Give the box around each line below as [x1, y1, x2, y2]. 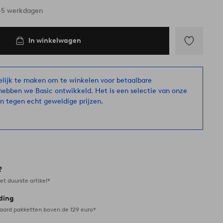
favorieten [175, 72, 214, 82]
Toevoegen [175, 54, 215, 64]
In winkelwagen [28, 36, 82, 45]
